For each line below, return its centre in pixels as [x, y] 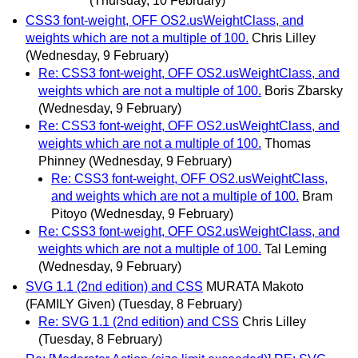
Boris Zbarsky [304, 91]
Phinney [62, 161]
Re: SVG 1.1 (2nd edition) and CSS [139, 322]
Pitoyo [69, 214]
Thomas [288, 144]
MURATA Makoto [255, 287]
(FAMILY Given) [70, 304]
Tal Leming [296, 249]
